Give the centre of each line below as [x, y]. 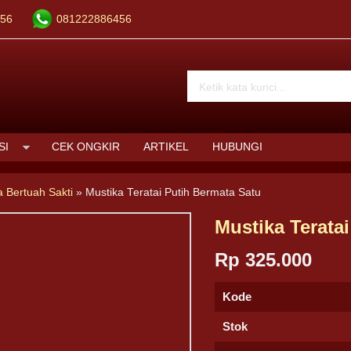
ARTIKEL [166, 147]
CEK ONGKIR [86, 147]
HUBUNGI [237, 147]
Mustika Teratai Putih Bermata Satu [174, 192]
